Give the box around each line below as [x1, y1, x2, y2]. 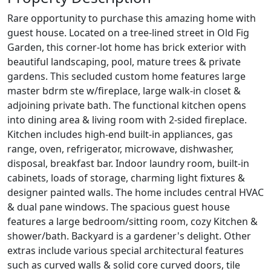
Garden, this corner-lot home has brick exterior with [7, 41, 246, 54]
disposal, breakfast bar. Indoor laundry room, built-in [7, 157, 249, 171]
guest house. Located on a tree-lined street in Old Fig [7, 26, 249, 40]
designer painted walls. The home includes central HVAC [7, 186, 264, 200]
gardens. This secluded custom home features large [7, 70, 246, 83]
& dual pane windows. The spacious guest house [7, 200, 230, 214]
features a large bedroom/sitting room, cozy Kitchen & [7, 215, 258, 229]
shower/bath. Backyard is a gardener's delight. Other [7, 229, 251, 243]
